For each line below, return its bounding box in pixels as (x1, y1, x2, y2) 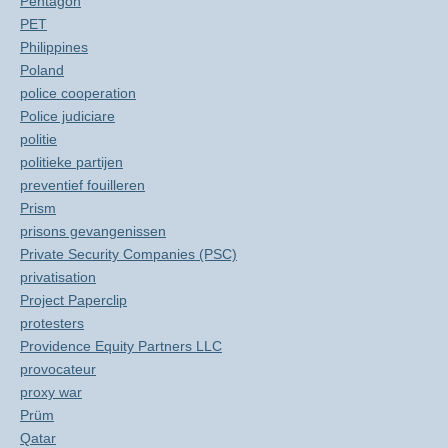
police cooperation (20, 85, 136, 101)
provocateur (20, 361, 96, 377)
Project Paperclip (20, 292, 127, 308)
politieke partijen (20, 154, 123, 170)
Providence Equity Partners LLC (20, 338, 222, 354)
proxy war (20, 384, 82, 400)
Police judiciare (20, 108, 115, 124)
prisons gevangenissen (20, 223, 166, 239)
